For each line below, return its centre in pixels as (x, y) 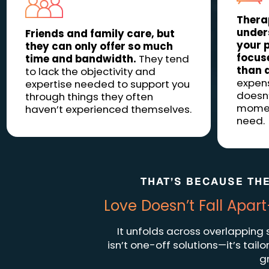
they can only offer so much (99, 47)
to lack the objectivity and (91, 72)
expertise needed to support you (108, 84)
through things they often (89, 97)
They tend (163, 59)
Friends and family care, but (100, 34)
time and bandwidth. (81, 59)
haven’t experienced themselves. (109, 110)
